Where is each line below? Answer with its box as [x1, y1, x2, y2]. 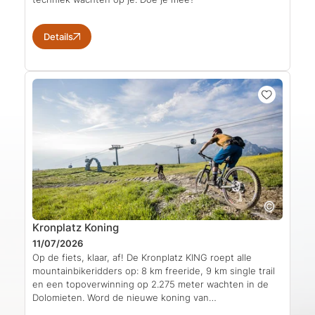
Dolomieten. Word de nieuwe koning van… [32, 291, 217, 303]
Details [44, 31, 73, 43]
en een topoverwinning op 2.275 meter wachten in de [32, 278, 269, 290]
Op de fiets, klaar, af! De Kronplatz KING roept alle [32, 251, 252, 263]
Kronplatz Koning [32, 220, 119, 234]
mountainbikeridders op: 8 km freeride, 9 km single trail [32, 264, 275, 276]
